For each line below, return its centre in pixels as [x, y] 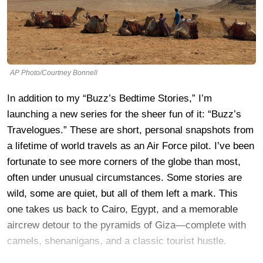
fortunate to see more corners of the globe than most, [124, 161]
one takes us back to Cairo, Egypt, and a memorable [122, 209]
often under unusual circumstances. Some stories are [124, 177]
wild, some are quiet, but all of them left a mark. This [122, 193]
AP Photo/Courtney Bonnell [54, 73]
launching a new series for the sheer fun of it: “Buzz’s [124, 114]
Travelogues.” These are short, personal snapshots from [130, 130]
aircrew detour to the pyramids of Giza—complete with [127, 225]
